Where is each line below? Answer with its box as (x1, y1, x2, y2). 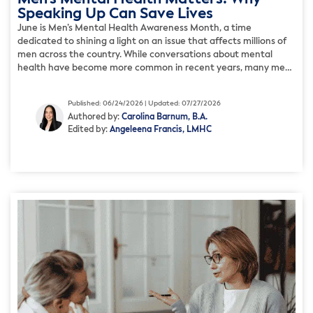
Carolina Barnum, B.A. (122, 113, 208, 122)
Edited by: (68, 126, 110, 135)
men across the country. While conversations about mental (17, 50, 272, 59)
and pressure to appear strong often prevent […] (17, 89, 229, 99)
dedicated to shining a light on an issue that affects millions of (17, 36, 286, 46)
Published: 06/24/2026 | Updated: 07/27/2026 (68, 100, 221, 108)
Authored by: (68, 113, 122, 122)
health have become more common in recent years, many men (17, 63, 291, 73)
